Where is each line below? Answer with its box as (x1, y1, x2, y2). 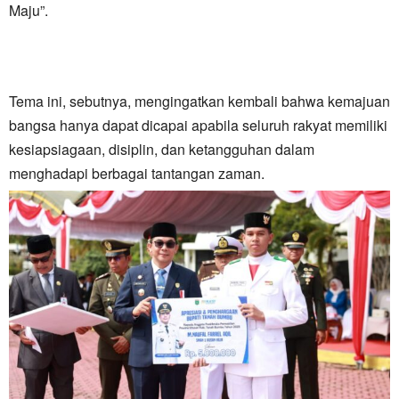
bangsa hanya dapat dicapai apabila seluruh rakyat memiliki (9, 115, 387, 136)
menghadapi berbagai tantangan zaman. (9, 163, 265, 184)
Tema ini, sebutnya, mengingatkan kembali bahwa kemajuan (9, 91, 390, 112)
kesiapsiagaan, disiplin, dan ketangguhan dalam (9, 139, 314, 160)
